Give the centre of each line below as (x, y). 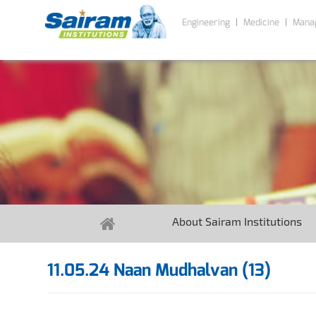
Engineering (206, 22)
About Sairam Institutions (237, 221)
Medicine (261, 22)
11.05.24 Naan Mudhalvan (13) (159, 270)
